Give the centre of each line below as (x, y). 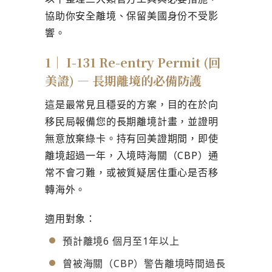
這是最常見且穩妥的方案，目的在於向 (132, 104)
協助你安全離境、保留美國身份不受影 (132, 15)
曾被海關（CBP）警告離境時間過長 (144, 263)
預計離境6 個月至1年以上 (121, 241)
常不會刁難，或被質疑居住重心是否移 (132, 172)
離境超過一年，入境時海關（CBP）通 (132, 155)
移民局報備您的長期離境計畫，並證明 (132, 121)
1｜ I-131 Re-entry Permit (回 (133, 62)
